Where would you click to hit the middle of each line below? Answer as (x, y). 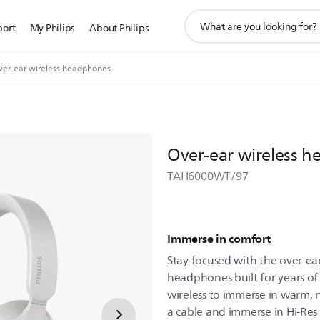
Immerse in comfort (219, 239)
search (200, 32)
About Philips (119, 28)
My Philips (52, 28)
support (203, 16)
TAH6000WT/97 (208, 176)
